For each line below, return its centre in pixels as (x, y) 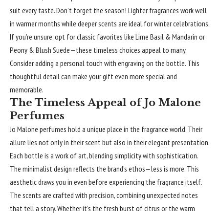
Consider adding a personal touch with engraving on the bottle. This (105, 63)
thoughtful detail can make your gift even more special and (93, 76)
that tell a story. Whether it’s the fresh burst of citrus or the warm (102, 208)
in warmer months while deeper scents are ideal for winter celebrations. (109, 23)
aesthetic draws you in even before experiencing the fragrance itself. (106, 182)
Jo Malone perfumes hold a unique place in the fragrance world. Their (106, 129)
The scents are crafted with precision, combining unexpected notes (104, 195)
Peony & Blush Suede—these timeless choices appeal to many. (98, 50)
